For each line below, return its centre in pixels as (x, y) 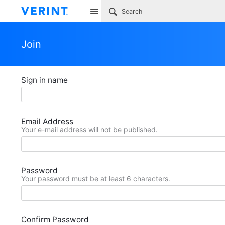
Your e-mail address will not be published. (89, 129)
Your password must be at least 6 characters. (96, 179)
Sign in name (44, 80)
